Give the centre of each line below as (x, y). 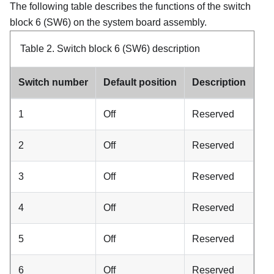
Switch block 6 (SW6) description (128, 48)
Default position (140, 82)
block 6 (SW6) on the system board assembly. (108, 22)
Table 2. (39, 48)
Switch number (53, 82)
